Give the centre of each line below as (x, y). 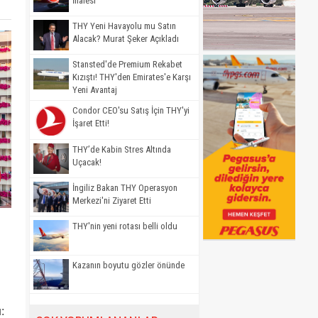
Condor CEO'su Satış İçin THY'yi (131, 111)
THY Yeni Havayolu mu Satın (124, 26)
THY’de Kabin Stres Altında (122, 149)
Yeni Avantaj (95, 90)
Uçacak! (87, 162)
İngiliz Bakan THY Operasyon (125, 187)
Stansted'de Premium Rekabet (127, 65)
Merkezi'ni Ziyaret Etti (112, 200)
